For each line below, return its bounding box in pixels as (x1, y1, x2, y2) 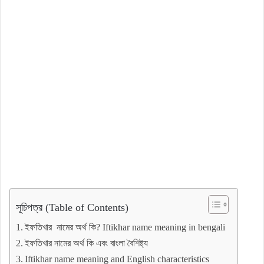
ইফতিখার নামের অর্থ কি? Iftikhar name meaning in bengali (25, 222, 226, 233)
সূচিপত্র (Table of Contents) (16, 201, 128, 213)
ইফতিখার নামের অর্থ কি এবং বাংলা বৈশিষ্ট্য (25, 237, 148, 249)
